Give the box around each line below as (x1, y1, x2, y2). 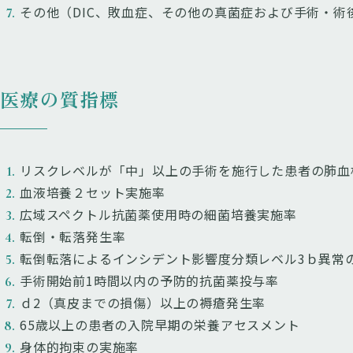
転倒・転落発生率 (20, 227, 126, 246)
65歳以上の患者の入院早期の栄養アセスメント (20, 315, 300, 334)
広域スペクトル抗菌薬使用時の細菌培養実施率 (20, 205, 297, 224)
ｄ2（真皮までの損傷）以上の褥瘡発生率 (20, 293, 266, 312)
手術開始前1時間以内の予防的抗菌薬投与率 (20, 271, 279, 290)
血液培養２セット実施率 (20, 183, 165, 202)
